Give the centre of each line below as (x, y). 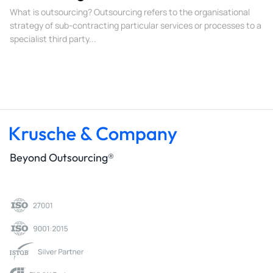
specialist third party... (53, 38)
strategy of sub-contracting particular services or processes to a (136, 25)
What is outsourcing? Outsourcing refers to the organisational (130, 12)
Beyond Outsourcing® (62, 157)
